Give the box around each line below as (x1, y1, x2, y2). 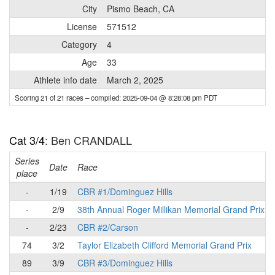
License (67, 20, 97, 33)
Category (61, 38, 97, 50)
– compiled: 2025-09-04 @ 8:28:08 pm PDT (85, 93, 217, 103)
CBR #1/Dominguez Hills (77, 185, 172, 198)
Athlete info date (34, 74, 97, 86)
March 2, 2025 (107, 74, 163, 86)
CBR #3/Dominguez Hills (77, 257, 172, 269)
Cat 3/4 (9, 132, 45, 148)
